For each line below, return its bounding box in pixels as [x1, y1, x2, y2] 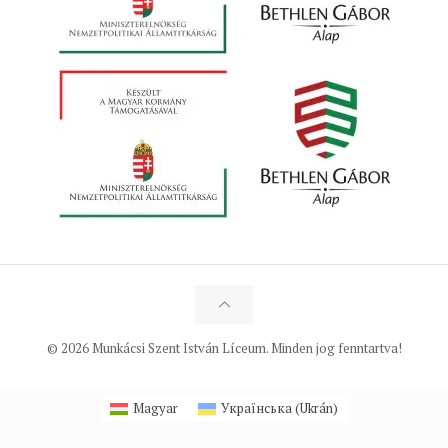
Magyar [133, 399, 178, 418]
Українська [221, 399, 293, 418]
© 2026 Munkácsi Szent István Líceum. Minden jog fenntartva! [46, 338, 402, 357]
